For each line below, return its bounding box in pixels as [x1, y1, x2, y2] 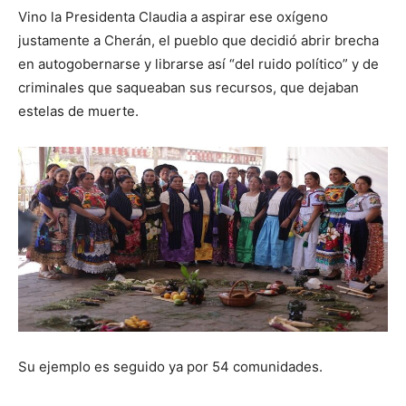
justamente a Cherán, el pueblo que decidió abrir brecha [18, 31, 379, 49]
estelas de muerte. [18, 101, 139, 120]
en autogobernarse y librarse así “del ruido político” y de [18, 54, 379, 72]
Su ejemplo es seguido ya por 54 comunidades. [18, 357, 323, 375]
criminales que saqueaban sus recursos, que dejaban [18, 78, 359, 96]
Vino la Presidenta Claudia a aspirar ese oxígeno [18, 7, 328, 25]
